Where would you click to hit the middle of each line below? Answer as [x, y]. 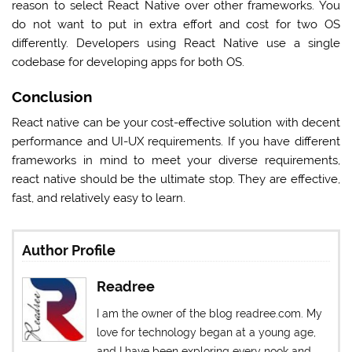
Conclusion [52, 96]
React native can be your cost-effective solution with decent [176, 123]
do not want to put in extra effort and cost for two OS [176, 25]
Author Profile [69, 251]
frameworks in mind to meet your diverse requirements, [176, 161]
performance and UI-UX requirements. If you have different [176, 142]
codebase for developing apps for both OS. [130, 62]
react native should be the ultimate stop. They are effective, [176, 180]
